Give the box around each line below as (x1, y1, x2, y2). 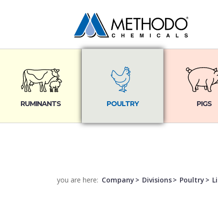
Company (102, 175, 134, 184)
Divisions (142, 175, 172, 184)
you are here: (57, 175, 100, 184)
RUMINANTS (20, 99, 61, 108)
